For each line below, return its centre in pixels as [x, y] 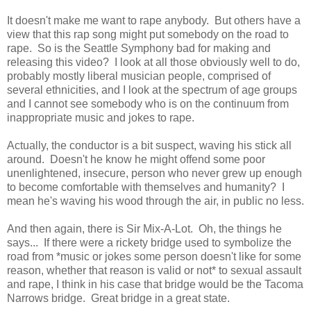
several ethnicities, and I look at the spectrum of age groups [152, 90]
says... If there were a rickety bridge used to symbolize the [149, 242]
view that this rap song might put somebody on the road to [148, 34]
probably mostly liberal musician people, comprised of [139, 76]
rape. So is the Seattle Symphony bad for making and [139, 48]
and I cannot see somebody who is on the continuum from [148, 103]
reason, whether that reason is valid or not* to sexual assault [154, 270]
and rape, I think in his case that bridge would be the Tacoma [155, 284]
